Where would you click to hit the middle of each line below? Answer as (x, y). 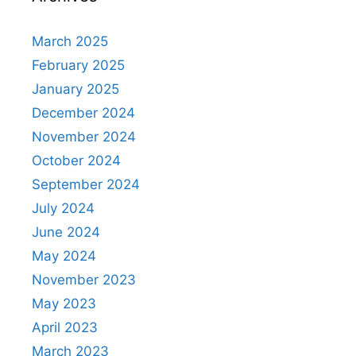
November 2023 (84, 279)
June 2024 (66, 232)
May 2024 (64, 255)
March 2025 (70, 41)
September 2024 (86, 184)
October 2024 (76, 160)
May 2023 (64, 303)
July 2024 (63, 208)
